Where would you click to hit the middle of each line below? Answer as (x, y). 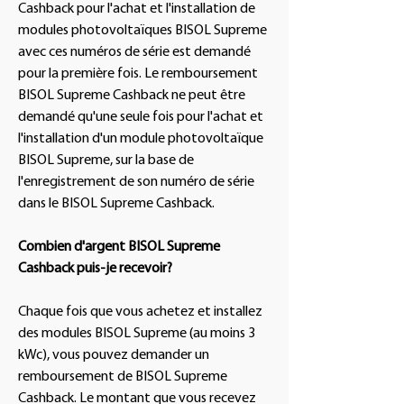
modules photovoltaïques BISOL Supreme (142, 31)
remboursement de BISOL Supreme (123, 377)
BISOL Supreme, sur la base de (106, 161)
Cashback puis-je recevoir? (95, 269)
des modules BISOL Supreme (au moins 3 (137, 334)
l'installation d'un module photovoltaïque (141, 139)
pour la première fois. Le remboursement (138, 74)
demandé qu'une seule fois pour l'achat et (141, 117)
